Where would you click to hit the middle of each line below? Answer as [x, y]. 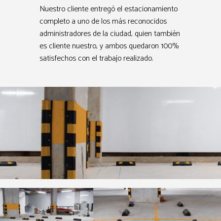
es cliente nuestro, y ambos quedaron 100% [109, 46]
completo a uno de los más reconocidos [103, 22]
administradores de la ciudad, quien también [110, 34]
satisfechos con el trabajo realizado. [96, 59]
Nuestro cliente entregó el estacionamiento [109, 9]
